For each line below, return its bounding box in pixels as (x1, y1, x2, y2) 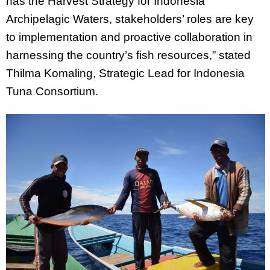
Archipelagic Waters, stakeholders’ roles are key (6, 12, 254, 25)
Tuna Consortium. (6, 84, 98, 98)
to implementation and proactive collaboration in (6, 30, 253, 43)
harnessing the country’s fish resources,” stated (6, 48, 251, 61)
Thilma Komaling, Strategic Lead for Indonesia (6, 66, 245, 80)
